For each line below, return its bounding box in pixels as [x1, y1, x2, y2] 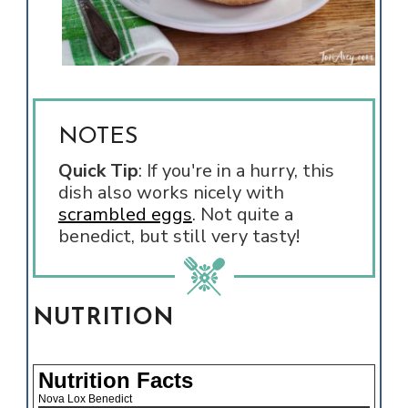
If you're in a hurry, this [146, 158, 334, 183]
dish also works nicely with [57, 179, 284, 205]
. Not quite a [191, 201, 293, 227]
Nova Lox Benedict [37, 392, 132, 405]
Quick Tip [57, 158, 138, 183]
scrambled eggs [57, 201, 192, 227]
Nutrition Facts [37, 367, 193, 393]
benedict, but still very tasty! [57, 223, 304, 249]
